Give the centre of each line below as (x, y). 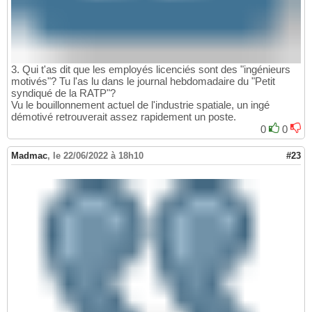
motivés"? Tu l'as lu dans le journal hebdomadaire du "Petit (143, 81)
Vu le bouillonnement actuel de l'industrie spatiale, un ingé (140, 105)
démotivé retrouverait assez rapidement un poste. (124, 117)
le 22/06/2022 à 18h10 (98, 156)
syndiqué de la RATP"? (63, 93)
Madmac (29, 156)
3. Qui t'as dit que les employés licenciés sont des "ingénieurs (151, 70)
